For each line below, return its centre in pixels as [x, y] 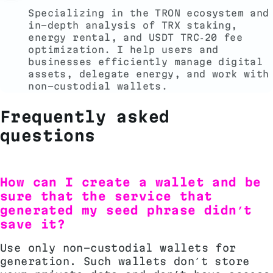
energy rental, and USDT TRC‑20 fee [135, 37]
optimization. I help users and [123, 50]
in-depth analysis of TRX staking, [133, 25]
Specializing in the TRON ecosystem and [149, 13]
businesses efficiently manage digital [146, 62]
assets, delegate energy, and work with [149, 74]
